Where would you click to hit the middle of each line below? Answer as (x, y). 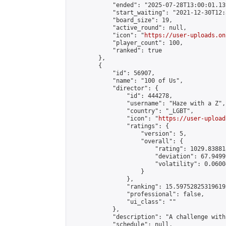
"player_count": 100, (127, 43)
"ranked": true (116, 50)
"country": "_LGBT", (132, 111)
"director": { (114, 88)
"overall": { (127, 141)
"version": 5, (128, 134)
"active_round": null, (128, 28)
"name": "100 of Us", (127, 81)
